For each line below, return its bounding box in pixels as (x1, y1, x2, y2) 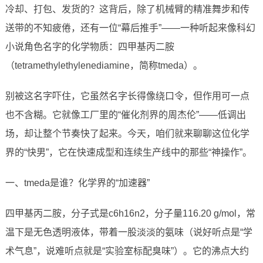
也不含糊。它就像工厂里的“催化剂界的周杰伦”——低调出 (5, 110, 246, 120)
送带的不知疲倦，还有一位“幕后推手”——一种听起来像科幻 (5, 23, 255, 33)
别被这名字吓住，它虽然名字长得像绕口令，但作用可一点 (5, 91, 249, 102)
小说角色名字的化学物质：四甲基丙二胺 (5, 42, 174, 52)
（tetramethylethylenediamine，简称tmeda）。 (5, 60, 203, 71)
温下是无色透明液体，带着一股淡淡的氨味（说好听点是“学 (5, 227, 252, 238)
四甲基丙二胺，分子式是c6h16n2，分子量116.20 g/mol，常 (5, 208, 255, 219)
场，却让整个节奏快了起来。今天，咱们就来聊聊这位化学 (5, 129, 249, 139)
